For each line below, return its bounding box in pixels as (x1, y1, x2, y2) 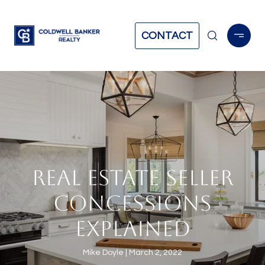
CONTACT (141, 30, 193, 41)
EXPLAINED (75, 216, 190, 241)
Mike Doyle (83, 248, 124, 257)
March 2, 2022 (129, 248, 182, 257)
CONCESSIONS (53, 190, 212, 215)
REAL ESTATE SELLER (31, 165, 234, 190)
